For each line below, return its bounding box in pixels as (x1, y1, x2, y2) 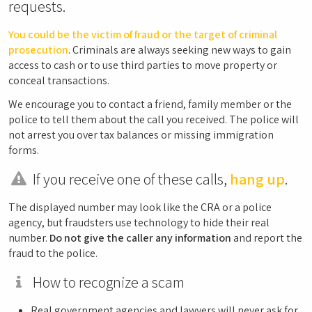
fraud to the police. (8, 246, 97, 260)
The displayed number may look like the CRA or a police (8, 200, 272, 214)
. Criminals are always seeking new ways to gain (68, 42, 291, 57)
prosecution (8, 42, 68, 57)
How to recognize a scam (29, 272, 185, 292)
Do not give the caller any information (49, 231, 231, 245)
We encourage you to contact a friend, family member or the (8, 97, 292, 111)
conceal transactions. (8, 73, 109, 88)
